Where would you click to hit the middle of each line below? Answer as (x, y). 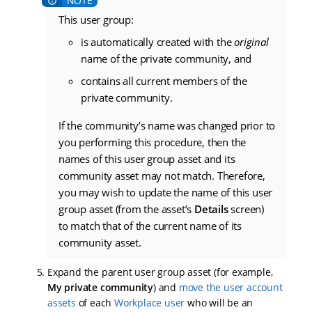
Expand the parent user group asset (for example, (160, 272)
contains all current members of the (164, 81)
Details (211, 209)
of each (95, 303)
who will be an (219, 303)
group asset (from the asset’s (127, 209)
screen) (246, 209)
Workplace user (150, 303)
